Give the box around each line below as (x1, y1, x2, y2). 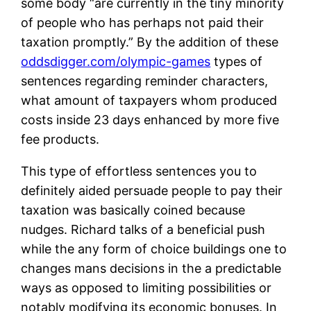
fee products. (21, 131, 100, 146)
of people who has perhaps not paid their (21, 15, 264, 30)
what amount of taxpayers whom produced (21, 92, 278, 108)
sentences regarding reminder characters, (21, 73, 269, 88)
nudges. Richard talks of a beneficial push (21, 221, 266, 237)
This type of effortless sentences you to (21, 163, 258, 178)
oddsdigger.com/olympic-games (21, 53, 211, 69)
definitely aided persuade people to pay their (21, 183, 283, 198)
